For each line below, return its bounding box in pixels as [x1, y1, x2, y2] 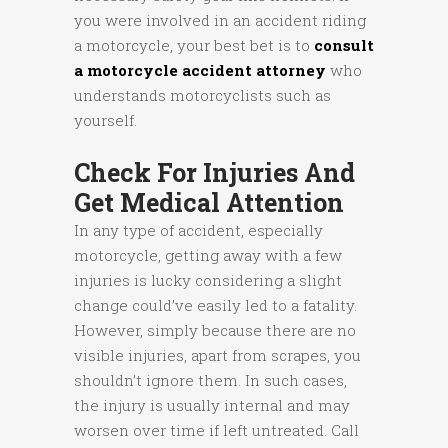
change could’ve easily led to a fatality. [74, 295, 357, 316]
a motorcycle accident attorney [74, 60, 326, 81]
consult [314, 35, 374, 56]
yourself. [74, 110, 137, 131]
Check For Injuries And [74, 156, 355, 190]
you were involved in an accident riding [74, 10, 366, 31]
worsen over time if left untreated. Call [74, 420, 359, 441]
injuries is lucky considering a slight [74, 270, 342, 291]
